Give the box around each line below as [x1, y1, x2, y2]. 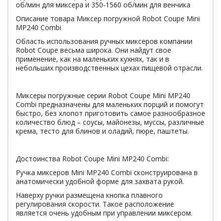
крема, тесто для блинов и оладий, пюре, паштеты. [16, 126, 191, 136]
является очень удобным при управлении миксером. [16, 208, 192, 218]
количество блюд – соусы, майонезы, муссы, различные [16, 117, 204, 127]
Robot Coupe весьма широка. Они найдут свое [16, 45, 171, 55]
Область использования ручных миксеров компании [16, 37, 192, 46]
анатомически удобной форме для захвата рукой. [16, 177, 184, 186]
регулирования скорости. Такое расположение [16, 199, 174, 209]
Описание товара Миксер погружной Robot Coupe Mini [16, 14, 200, 23]
